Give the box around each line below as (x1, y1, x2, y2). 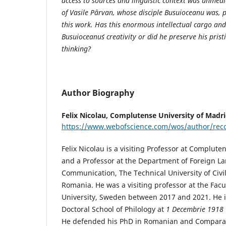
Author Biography (62, 87, 134, 99)
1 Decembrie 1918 (166, 204, 223, 214)
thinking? (62, 44, 91, 54)
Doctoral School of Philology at (62, 204, 166, 214)
